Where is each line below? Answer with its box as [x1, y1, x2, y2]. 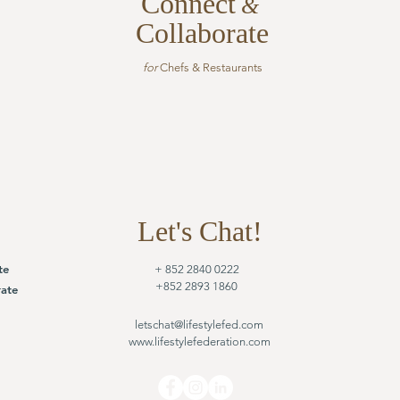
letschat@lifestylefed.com [135, 318, 263, 331]
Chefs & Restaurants [156, 61, 262, 74]
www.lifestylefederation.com [128, 335, 271, 348]
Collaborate [136, 17, 269, 49]
